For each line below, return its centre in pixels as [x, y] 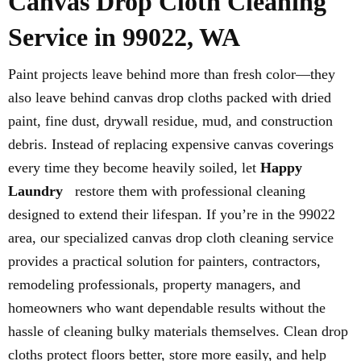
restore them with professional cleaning [188, 191]
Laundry [35, 191]
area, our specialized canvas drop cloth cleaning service [171, 237]
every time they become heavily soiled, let [134, 167]
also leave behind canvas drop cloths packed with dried [170, 97]
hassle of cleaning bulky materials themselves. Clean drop [178, 331]
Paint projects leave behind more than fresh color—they [172, 74]
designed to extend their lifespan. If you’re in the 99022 [172, 214]
